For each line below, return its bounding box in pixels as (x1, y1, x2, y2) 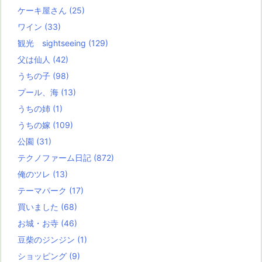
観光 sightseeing (18, 38, 88, 49)
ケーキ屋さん (18, 5, 69, 16)
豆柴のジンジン (18, 235, 77, 245)
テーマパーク (18, 185, 69, 196)
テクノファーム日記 (18, 153, 94, 163)
